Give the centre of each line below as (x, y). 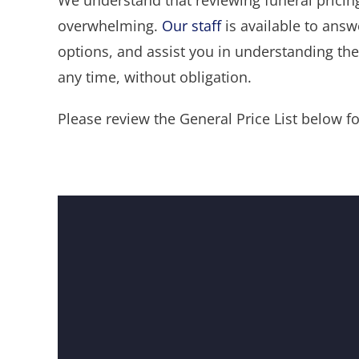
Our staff (191, 26)
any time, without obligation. (154, 77)
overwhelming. (109, 26)
